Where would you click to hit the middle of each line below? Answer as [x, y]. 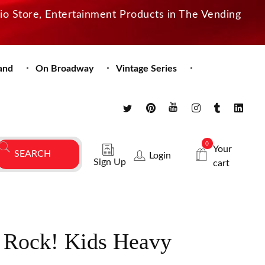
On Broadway [65, 69]
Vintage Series [147, 69]
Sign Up [110, 162]
